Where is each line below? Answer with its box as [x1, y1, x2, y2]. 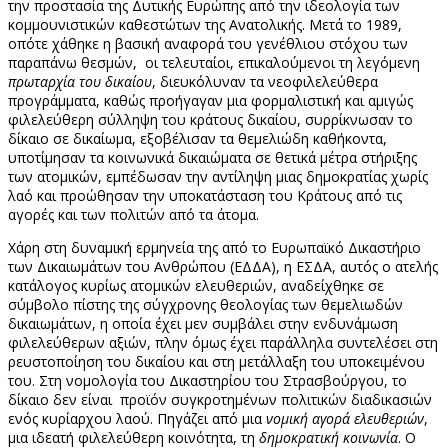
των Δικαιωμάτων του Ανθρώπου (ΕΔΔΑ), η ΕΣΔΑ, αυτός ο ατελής [8, 256, 438, 276]
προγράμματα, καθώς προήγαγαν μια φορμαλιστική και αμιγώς [8, 90, 413, 110]
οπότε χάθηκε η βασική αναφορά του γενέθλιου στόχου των [8, 33, 408, 53]
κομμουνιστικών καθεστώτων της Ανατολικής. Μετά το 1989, [8, 14, 402, 34]
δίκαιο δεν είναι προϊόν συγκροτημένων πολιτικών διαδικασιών [8, 389, 432, 409]
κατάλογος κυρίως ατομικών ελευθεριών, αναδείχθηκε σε [8, 275, 384, 295]
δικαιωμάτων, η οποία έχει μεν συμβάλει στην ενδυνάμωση [8, 313, 398, 333]
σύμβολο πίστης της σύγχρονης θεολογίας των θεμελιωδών [8, 294, 403, 314]
